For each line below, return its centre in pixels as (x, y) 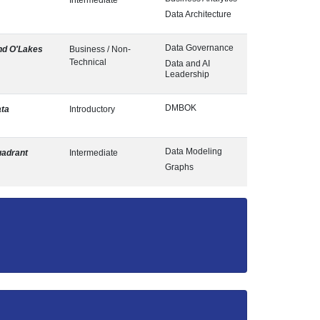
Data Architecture (198, 14)
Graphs (179, 167)
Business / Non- (100, 49)
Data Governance (199, 48)
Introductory (92, 109)
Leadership (187, 74)
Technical (88, 62)
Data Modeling (194, 151)
